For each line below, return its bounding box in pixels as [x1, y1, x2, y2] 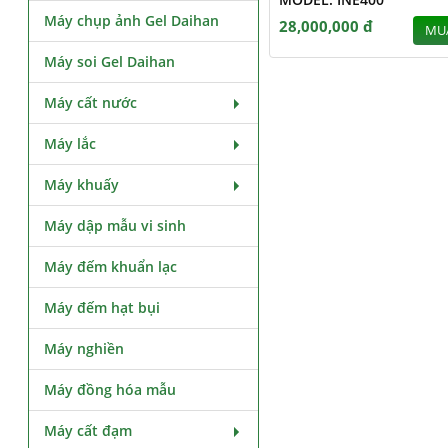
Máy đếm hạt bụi [44, 298, 161, 317]
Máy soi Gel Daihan [44, 52, 176, 71]
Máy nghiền [44, 339, 125, 358]
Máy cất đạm [44, 421, 133, 440]
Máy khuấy [44, 175, 120, 194]
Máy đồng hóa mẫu [44, 380, 177, 399]
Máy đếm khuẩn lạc [44, 257, 178, 276]
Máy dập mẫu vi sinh [44, 216, 187, 235]
